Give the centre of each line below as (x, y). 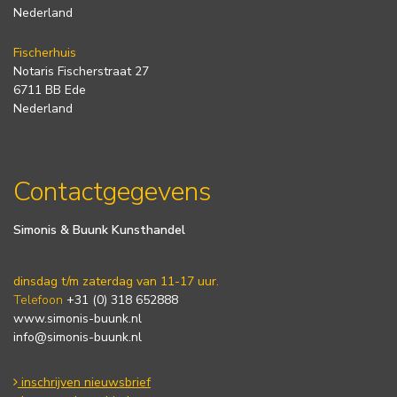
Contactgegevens (112, 192)
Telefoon (38, 300)
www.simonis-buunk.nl (78, 318)
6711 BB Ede (50, 90)
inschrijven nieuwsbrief (84, 382)
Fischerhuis (45, 52)
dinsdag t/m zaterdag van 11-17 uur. (116, 281)
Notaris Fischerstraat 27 (81, 71)
